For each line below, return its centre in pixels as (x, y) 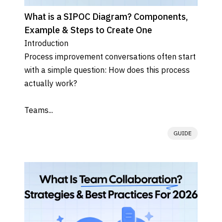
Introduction (46, 43)
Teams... (39, 110)
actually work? (51, 83)
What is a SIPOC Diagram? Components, (106, 16)
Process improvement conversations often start (110, 56)
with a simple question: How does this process (107, 70)
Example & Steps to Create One (88, 30)
